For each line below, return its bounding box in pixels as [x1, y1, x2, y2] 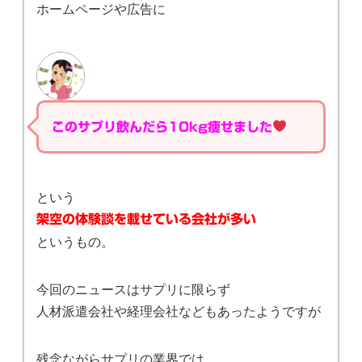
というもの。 [36, 231, 114, 250]
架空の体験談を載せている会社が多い [36, 212, 256, 225]
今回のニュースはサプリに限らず [36, 279, 230, 298]
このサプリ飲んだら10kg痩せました [52, 120, 272, 133]
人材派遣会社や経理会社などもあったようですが [36, 301, 321, 320]
